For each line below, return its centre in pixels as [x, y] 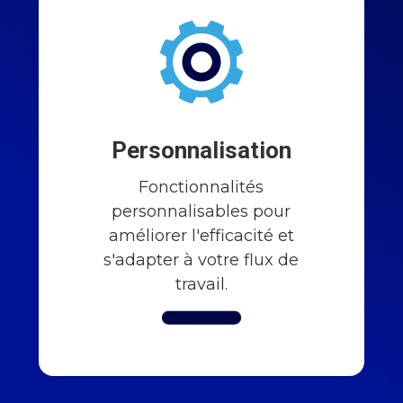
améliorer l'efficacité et [201, 235]
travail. [201, 284]
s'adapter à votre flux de [201, 260]
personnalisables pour [201, 211]
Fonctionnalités [201, 187]
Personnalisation [201, 150]
